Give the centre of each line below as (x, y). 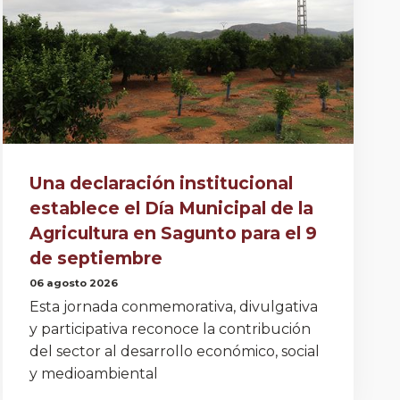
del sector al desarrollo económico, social (174, 352)
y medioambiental (93, 374)
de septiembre (96, 258)
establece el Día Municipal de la (171, 208)
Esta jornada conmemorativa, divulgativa (173, 307)
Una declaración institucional (161, 183)
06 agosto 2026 (73, 283)
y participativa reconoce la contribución (170, 329)
